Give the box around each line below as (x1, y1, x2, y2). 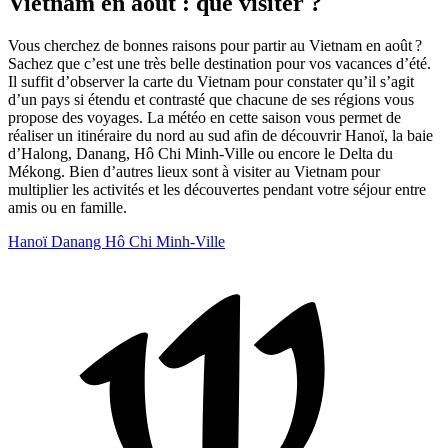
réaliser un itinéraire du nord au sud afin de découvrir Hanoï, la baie (8, 126, 433, 144)
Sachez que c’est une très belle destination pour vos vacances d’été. (8, 54, 431, 72)
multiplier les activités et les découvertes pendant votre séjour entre (8, 180, 426, 198)
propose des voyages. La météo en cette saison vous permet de (8, 108, 401, 126)
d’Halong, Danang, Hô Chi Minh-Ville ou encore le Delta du (8, 144, 393, 162)
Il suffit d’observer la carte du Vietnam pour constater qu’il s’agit (8, 72, 414, 90)
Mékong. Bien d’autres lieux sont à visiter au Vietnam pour (8, 162, 380, 180)
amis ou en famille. (8, 198, 127, 216)
